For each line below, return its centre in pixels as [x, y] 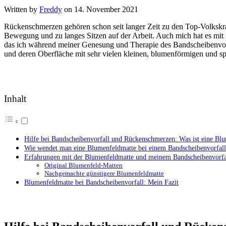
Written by [22, 10]
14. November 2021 [106, 10]
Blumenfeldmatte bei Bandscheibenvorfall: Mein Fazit [101, 182]
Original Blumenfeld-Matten [83, 165]
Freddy [51, 10]
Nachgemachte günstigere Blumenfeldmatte [104, 173]
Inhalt [15, 98]
